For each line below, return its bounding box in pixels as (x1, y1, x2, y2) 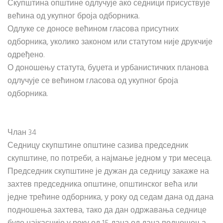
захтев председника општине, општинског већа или (7, 178, 198, 191)
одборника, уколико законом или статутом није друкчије (7, 36, 213, 49)
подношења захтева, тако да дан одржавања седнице (7, 204, 207, 217)
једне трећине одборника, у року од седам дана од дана (7, 191, 214, 204)
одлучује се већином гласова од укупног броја (7, 75, 178, 88)
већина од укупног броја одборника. (7, 10, 139, 23)
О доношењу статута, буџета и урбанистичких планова (7, 62, 209, 75)
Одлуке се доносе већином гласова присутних (7, 23, 179, 36)
